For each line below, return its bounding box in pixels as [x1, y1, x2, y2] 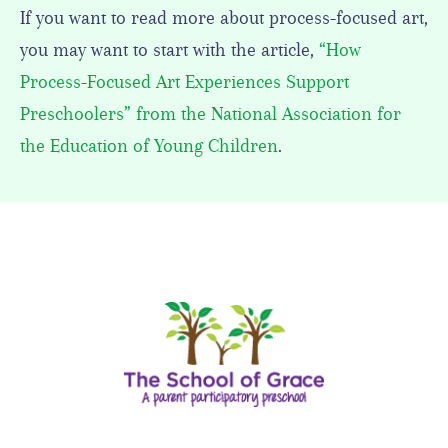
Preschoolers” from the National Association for [20, 103, 401, 126]
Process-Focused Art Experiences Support [20, 71, 349, 94]
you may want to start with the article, [20, 39, 314, 62]
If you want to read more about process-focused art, [20, 7, 428, 30]
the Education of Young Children [20, 135, 278, 158]
